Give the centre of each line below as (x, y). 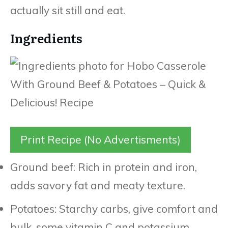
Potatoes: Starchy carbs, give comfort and (114, 208)
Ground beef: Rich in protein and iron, (104, 167)
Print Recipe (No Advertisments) (101, 139)
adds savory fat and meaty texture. (98, 185)
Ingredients (46, 38)
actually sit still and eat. (68, 10)
